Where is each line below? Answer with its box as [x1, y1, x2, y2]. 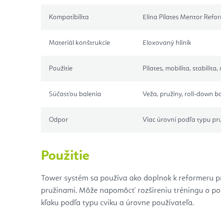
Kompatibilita [49, 13, 89, 21]
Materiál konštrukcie [49, 39, 110, 46]
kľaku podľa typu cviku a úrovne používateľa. [41, 199, 194, 207]
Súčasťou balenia [49, 90, 101, 98]
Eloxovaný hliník [143, 39, 191, 46]
